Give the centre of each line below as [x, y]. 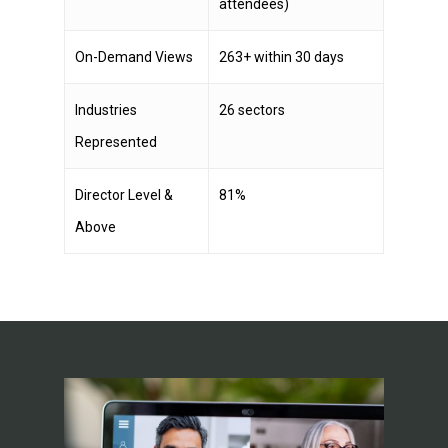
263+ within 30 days [281, 56]
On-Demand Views [134, 56]
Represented [116, 141]
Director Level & [124, 194]
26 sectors [252, 109]
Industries [106, 109]
